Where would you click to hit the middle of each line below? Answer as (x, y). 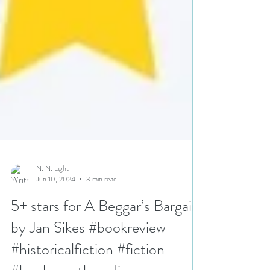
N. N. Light (52, 204)
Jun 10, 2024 (56, 215)
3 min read (102, 215)
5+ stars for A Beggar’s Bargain (105, 242)
